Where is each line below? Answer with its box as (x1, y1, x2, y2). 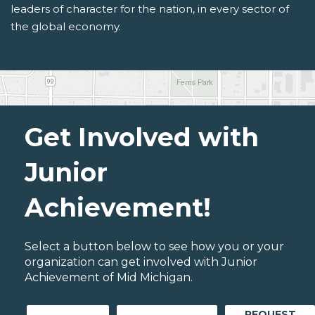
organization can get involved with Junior (25, 255, 257, 269)
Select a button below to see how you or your (25, 240, 284, 254)
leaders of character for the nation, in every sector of (11, 2, 289, 16)
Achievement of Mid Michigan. (25, 271, 193, 285)
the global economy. (11, 20, 121, 34)
